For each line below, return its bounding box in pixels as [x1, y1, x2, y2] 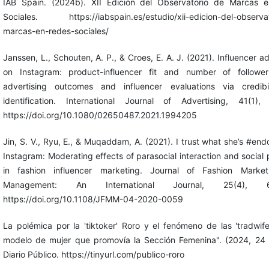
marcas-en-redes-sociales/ [2, 26, 109, 37]
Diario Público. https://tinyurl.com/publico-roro [2, 249, 184, 260]
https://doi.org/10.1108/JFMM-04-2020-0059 [2, 194, 183, 205]
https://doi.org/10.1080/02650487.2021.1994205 [2, 110, 197, 121]
